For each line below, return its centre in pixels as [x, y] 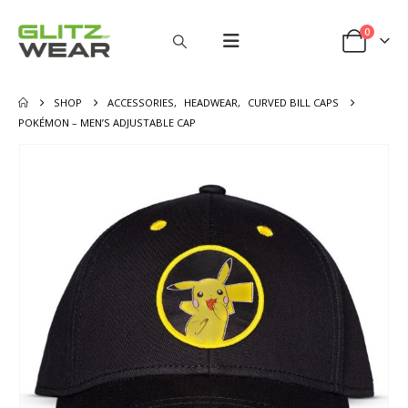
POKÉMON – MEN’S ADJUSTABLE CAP [107, 122]
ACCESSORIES [141, 102]
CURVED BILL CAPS [294, 102]
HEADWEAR [211, 102]
